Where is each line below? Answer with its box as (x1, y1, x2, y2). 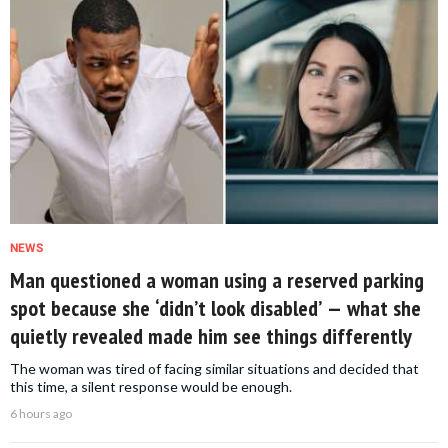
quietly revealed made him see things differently (10, 322, 412, 351)
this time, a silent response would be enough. (10, 378, 292, 396)
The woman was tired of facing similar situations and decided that (10, 360, 419, 378)
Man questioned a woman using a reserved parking (10, 266, 424, 295)
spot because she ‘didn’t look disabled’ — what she (10, 294, 421, 323)
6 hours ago (10, 406, 72, 422)
